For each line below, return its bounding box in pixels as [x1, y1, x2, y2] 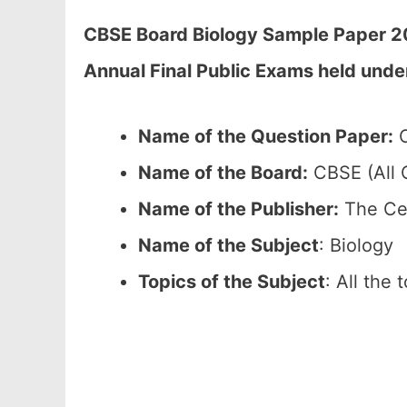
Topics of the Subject [138, 271, 325, 293]
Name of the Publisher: [138, 198, 339, 220]
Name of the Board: [138, 162, 308, 184]
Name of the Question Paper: [138, 125, 393, 147]
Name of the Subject [138, 234, 319, 256]
